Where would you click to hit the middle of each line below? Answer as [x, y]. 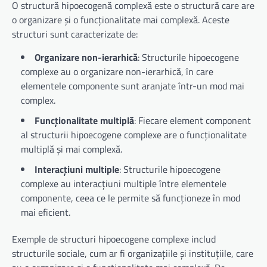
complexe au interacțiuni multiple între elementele [124, 184]
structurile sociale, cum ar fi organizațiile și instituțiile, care [133, 254]
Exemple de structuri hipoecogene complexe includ [114, 239]
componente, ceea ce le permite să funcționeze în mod [131, 198]
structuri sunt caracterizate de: [75, 34]
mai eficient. [46, 212]
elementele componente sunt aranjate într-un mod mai [133, 86]
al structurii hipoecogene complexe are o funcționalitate [134, 135]
